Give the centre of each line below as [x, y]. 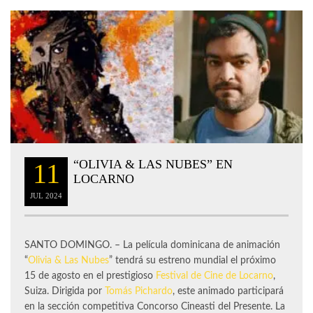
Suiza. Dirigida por [65, 292]
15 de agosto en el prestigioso [90, 276]
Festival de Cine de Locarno [214, 276]
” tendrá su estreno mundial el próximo [192, 261]
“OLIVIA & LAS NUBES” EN [153, 165]
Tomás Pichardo [139, 292]
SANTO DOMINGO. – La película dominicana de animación [152, 246]
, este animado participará [228, 292]
